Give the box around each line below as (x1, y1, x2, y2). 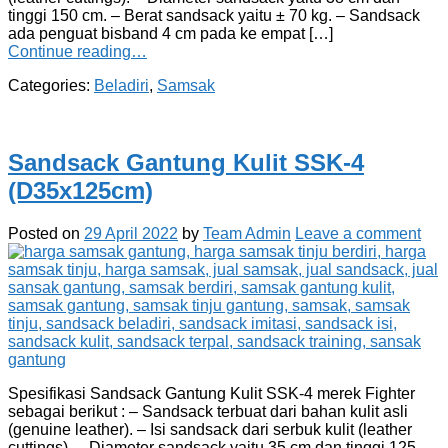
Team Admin (203, 224, 291, 242)
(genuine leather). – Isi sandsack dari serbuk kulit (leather (8, 420, 412, 438)
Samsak (157, 76, 215, 94)
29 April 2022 (84, 224, 178, 242)
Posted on (8, 224, 84, 242)
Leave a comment (295, 224, 421, 242)
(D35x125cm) (8, 176, 153, 204)
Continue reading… (8, 42, 147, 60)
